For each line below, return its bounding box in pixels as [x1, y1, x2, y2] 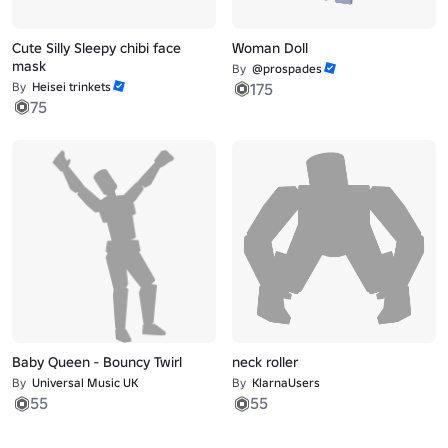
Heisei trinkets [32, 78, 112, 94]
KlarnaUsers [251, 375, 320, 391]
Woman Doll [231, 38, 308, 57]
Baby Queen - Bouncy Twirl [12, 353, 183, 372]
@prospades [251, 60, 322, 76]
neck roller [231, 353, 298, 372]
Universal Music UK [32, 375, 139, 391]
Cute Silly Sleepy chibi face [12, 38, 182, 57]
